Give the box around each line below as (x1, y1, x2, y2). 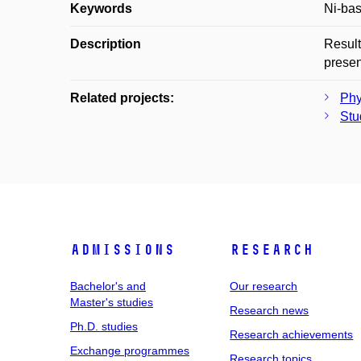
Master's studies (70, 296, 153, 309)
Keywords (70, 2, 132, 15)
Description (70, 37, 141, 51)
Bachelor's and (70, 280, 146, 293)
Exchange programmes (70, 344, 189, 357)
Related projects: (70, 91, 174, 105)
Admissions (70, 241, 175, 259)
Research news (230, 304, 309, 317)
